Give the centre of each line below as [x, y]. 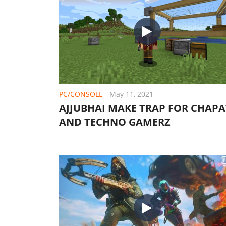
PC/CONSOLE [81, 94]
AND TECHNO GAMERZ [115, 122]
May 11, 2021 [131, 94]
